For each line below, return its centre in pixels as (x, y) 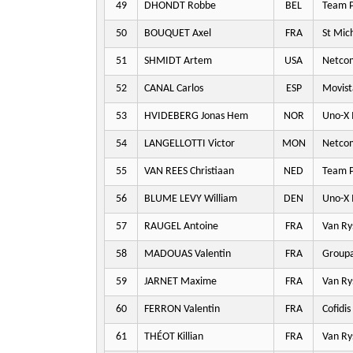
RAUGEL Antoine (181, 227)
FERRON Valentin (182, 309)
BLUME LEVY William (191, 199)
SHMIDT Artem (178, 61)
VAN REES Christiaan (189, 171)
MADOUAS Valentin (188, 254)
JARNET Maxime (180, 282)
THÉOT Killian (174, 337)
